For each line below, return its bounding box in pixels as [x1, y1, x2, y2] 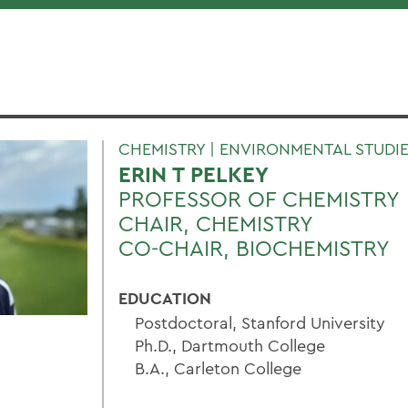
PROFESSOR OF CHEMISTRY [118, 185, 400, 212]
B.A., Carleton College [135, 358, 301, 379]
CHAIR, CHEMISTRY [118, 209, 313, 237]
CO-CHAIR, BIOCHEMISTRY [118, 234, 390, 261]
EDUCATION [118, 288, 211, 309]
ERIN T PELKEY [118, 160, 269, 189]
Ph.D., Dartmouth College [135, 335, 325, 356]
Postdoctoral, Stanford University [135, 312, 385, 333]
